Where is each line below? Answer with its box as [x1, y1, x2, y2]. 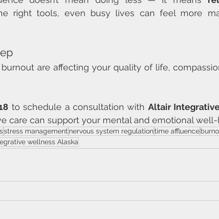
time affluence [154, 127, 199, 135]
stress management [4, 127, 68, 135]
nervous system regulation [69, 127, 153, 135]
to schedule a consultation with [8, 102, 148, 112]
